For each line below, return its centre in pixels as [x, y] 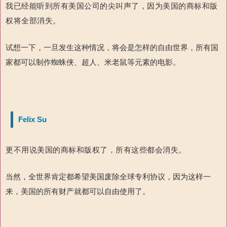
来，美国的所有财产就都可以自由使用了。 [78, 191]
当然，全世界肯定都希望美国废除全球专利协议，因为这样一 [108, 177]
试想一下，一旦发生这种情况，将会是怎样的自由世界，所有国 [112, 47]
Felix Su [32, 119]
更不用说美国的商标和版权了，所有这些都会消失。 [96, 150]
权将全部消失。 [33, 21]
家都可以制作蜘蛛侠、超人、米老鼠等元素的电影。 [93, 62]
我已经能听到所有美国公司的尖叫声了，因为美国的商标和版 [112, 6]
